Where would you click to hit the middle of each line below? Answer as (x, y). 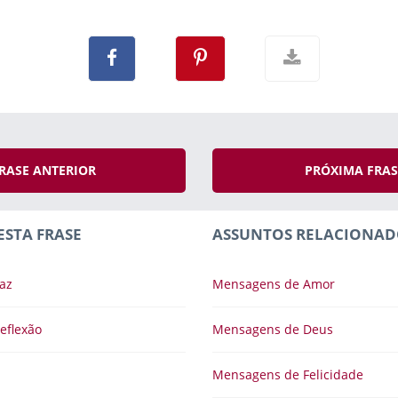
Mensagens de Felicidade (288, 374)
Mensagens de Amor (274, 284)
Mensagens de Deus (273, 329)
